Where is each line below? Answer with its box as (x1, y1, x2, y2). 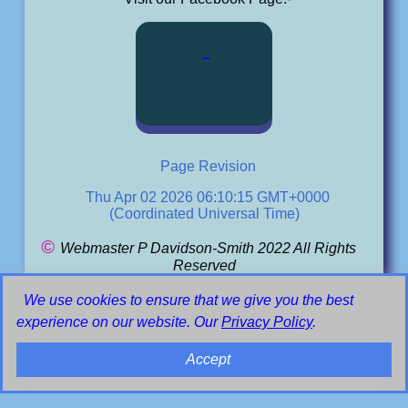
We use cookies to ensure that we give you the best (24, 292, 353, 308)
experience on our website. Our (16, 314, 221, 330)
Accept (185, 352, 230, 367)
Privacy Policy (221, 314, 312, 330)
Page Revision (159, 158, 256, 174)
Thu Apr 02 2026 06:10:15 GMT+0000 (86, 189, 330, 205)
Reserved (172, 258, 236, 273)
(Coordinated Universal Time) (108, 206, 300, 221)
